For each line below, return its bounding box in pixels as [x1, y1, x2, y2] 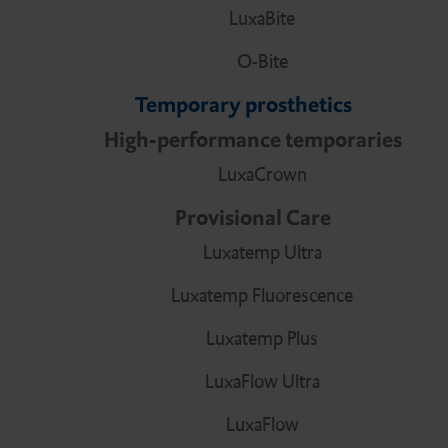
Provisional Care [174, 204, 331, 232]
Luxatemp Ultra [202, 240, 322, 266]
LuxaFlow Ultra [204, 369, 320, 395]
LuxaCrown [217, 162, 307, 188]
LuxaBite [229, 6, 295, 32]
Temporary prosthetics [134, 91, 352, 119]
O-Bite [236, 49, 288, 75]
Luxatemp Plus [206, 326, 318, 352]
